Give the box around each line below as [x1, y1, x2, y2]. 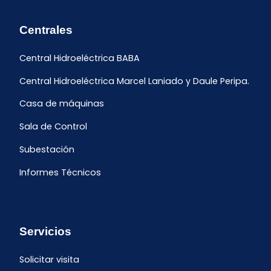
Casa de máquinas [19, 97, 104, 110]
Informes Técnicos [19, 166, 101, 179]
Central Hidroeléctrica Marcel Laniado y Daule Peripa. [19, 74, 249, 87]
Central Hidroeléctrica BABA [19, 52, 140, 65]
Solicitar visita [19, 253, 79, 266]
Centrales [19, 23, 73, 36]
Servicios [19, 224, 71, 238]
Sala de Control [19, 120, 87, 133]
